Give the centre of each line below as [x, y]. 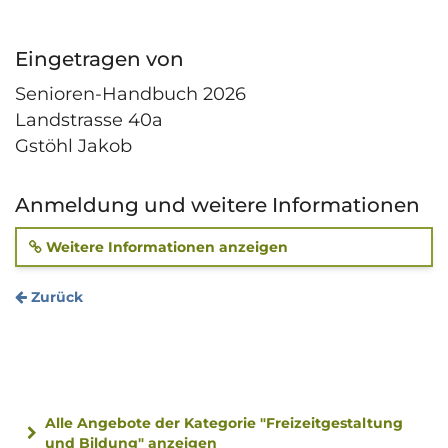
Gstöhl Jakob [73, 145]
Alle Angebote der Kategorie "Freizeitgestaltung [224, 422]
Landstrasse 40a [89, 119]
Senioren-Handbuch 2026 [130, 93]
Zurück [55, 296]
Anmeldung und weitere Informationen [217, 204]
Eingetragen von [99, 58]
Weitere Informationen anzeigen [165, 246]
